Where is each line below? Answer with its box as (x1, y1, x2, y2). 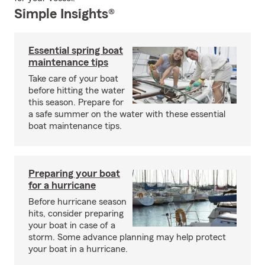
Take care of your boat (28, 74, 118, 83)
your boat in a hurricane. (28, 244, 128, 254)
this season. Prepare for (28, 98, 124, 107)
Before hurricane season (28, 197, 127, 206)
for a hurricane (28, 180, 96, 190)
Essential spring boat (28, 45, 123, 56)
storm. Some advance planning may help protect (28, 232, 226, 242)
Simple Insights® (14, 7, 115, 21)
